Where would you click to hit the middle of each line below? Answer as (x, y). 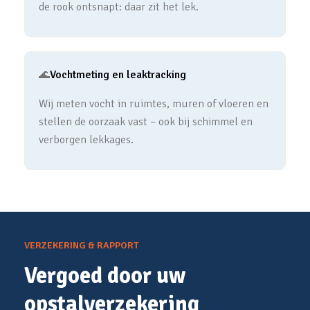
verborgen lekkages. (86, 140)
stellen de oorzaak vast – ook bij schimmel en (146, 122)
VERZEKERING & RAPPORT (81, 245)
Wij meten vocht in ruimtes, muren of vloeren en (154, 104)
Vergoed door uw (105, 276)
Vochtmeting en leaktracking (118, 75)
